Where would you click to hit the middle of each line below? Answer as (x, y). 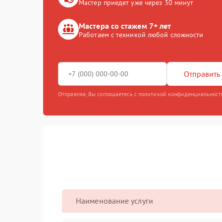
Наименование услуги (114, 201)
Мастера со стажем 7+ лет (125, 26)
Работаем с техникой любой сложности (141, 35)
